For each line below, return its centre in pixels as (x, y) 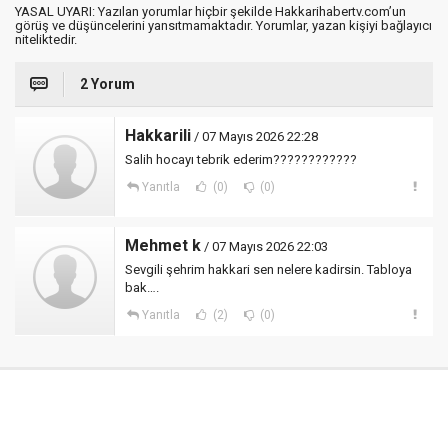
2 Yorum (107, 84)
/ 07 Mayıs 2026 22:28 (254, 137)
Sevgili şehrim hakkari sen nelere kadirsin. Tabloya (268, 270)
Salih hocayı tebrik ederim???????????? (241, 160)
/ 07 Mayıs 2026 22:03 (264, 247)
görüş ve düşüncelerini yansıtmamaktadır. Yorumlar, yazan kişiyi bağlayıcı (223, 26)
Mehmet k (163, 246)
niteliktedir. (46, 40)
